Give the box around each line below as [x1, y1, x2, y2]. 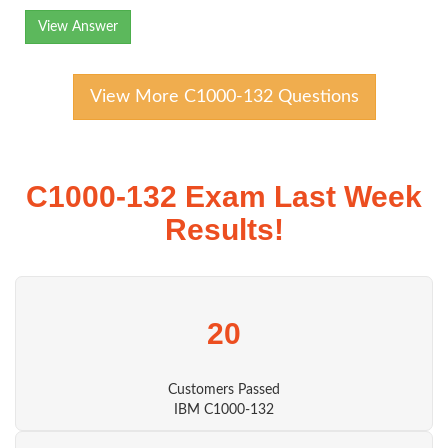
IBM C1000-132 [174, 403, 274, 417]
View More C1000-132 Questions [89, 88, 359, 106]
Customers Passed [168, 383, 280, 397]
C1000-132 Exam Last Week [26, 180, 422, 213]
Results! [164, 213, 284, 246]
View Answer [38, 20, 118, 34]
